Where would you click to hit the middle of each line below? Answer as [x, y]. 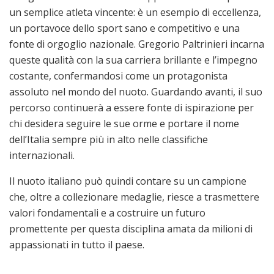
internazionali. [42, 155]
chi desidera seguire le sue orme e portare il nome [124, 123]
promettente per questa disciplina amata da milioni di [131, 228]
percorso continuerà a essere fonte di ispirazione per [131, 107]
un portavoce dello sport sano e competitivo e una [124, 28]
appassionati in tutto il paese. [77, 244]
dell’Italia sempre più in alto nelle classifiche [109, 139]
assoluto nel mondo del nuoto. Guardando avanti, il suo [136, 91]
